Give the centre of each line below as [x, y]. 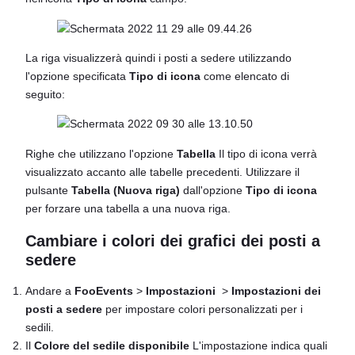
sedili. [40, 328]
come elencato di [245, 76]
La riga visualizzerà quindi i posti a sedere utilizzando [158, 58]
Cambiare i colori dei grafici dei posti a [173, 240]
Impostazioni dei [276, 291]
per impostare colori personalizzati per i [202, 309]
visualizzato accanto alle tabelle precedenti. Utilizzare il [162, 172]
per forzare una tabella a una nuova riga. [128, 208]
